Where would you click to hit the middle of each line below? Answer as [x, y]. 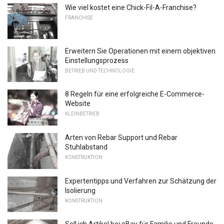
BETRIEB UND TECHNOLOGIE [100, 70]
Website [78, 104]
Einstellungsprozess [97, 60]
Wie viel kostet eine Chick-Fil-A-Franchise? [131, 7]
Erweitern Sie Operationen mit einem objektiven [140, 51]
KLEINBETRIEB [82, 114]
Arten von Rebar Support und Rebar [121, 137]
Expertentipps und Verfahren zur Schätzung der [141, 181]
